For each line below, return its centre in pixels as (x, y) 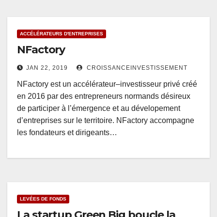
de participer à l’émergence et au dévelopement (99, 108)
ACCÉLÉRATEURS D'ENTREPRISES (62, 34)
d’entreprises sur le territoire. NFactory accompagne (106, 121)
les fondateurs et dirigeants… (67, 133)
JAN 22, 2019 (47, 68)
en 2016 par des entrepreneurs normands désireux (104, 96)
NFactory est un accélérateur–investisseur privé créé (107, 84)
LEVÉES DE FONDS (43, 199)
